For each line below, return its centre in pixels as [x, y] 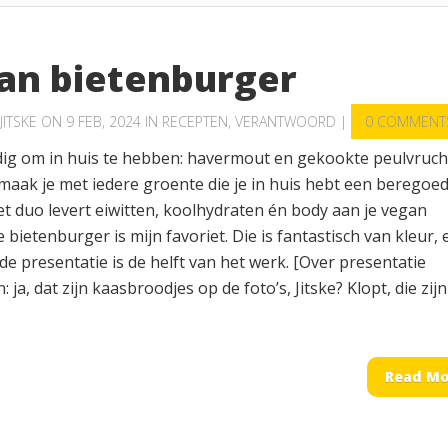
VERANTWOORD [285, 121]
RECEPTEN [195, 121]
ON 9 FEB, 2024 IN [99, 121]
